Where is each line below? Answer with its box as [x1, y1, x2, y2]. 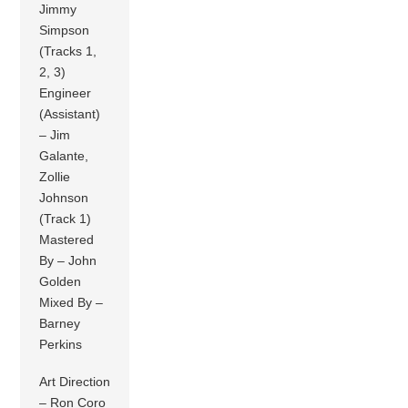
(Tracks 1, [39, 43, 97, 58]
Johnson [39, 189, 89, 205]
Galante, [39, 148, 89, 163]
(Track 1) [39, 210, 92, 226]
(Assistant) [39, 106, 101, 121]
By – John [39, 252, 97, 268]
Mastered [39, 231, 95, 247]
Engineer [39, 85, 92, 100]
